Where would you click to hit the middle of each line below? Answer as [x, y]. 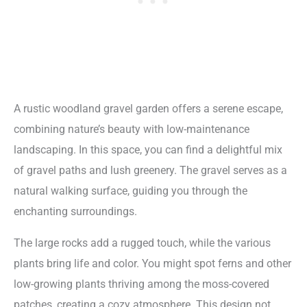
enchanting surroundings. [75, 211]
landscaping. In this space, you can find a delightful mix [148, 149]
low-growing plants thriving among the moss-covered [142, 284]
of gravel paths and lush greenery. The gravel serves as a [150, 170]
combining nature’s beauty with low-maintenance [132, 129]
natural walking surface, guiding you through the [131, 191]
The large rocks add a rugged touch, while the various [142, 243]
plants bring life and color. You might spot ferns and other [152, 264]
